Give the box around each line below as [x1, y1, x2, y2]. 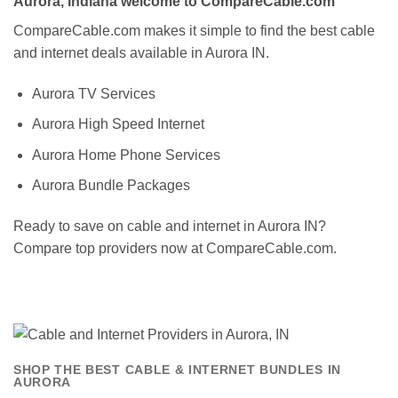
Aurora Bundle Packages [31, 178, 190, 194]
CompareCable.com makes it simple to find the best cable [13, 22, 375, 38]
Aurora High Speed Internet [31, 116, 204, 132]
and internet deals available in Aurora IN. [13, 44, 269, 60]
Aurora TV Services [31, 85, 155, 101]
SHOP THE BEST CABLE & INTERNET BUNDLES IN [13, 363, 341, 378]
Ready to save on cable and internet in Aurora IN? [13, 219, 326, 235]
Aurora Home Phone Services [31, 147, 220, 163]
